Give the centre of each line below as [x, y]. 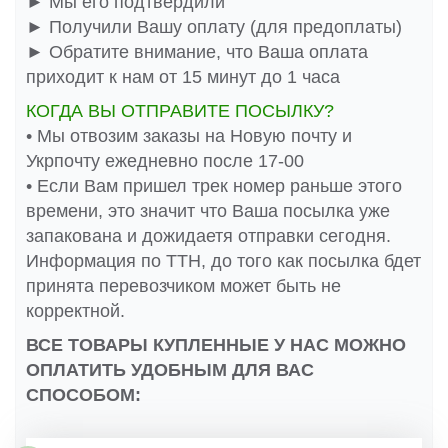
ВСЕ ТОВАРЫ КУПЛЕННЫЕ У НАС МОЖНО [216, 345]
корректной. [75, 311]
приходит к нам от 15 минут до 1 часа [183, 77]
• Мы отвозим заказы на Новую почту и [189, 136]
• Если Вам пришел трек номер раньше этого [214, 186]
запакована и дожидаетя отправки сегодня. [208, 236]
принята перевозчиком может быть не [183, 286]
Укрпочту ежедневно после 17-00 [165, 161]
